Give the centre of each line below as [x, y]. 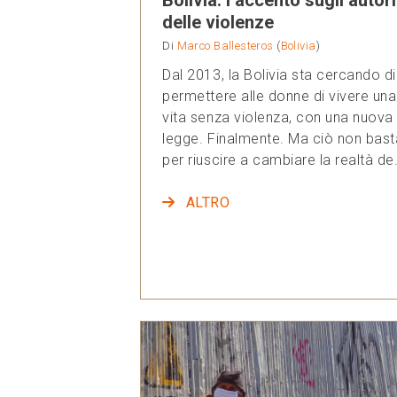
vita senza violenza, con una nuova [278, 117]
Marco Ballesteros [225, 45]
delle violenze [218, 22]
